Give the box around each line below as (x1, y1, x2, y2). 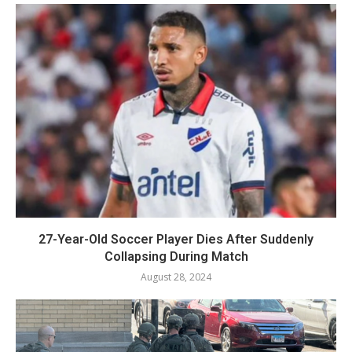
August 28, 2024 (141, 269, 211, 284)
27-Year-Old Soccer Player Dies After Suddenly (38, 231, 313, 247)
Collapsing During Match (104, 248, 248, 264)
